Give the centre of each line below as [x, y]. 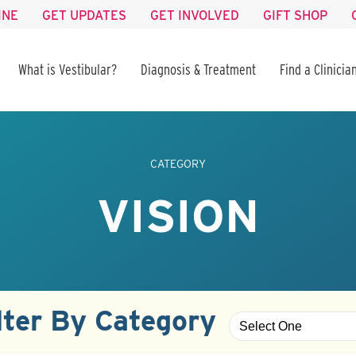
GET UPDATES [84, 15]
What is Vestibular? [68, 70]
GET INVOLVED [195, 15]
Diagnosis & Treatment [198, 70]
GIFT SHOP [295, 15]
